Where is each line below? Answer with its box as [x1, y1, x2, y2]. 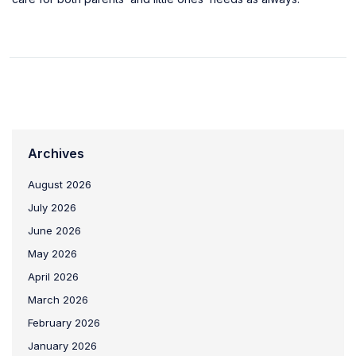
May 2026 [28, 246, 77, 260]
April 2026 [28, 269, 79, 283]
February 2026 [28, 315, 100, 329]
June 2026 [28, 223, 81, 237]
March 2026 [28, 292, 88, 306]
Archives [28, 145, 84, 161]
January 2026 [28, 339, 97, 352]
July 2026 [28, 200, 76, 214]
